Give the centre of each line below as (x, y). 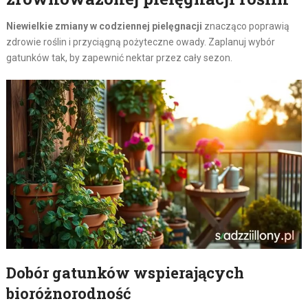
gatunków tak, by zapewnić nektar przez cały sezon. (119, 58)
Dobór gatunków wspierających (125, 272)
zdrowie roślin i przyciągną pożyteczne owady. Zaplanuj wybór (140, 42)
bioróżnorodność (68, 293)
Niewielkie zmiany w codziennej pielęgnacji (104, 26)
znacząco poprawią (245, 26)
